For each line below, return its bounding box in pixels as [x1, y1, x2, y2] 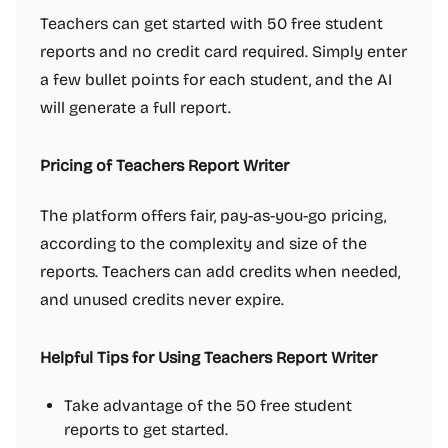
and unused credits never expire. [40, 290, 284, 309]
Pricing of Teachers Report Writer [40, 156, 289, 175]
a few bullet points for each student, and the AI [40, 70, 392, 89]
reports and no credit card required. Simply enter [40, 42, 407, 61]
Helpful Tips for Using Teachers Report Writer [40, 348, 377, 367]
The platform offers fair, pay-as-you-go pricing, [40, 206, 386, 225]
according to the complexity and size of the [40, 234, 367, 253]
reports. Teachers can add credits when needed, [40, 262, 400, 281]
